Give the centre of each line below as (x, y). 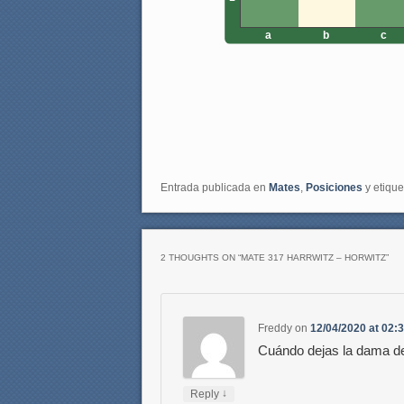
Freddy (275, 328)
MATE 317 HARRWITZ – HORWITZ (313, 258)
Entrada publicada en (215, 188)
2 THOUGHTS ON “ (201, 258)
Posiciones (334, 188)
